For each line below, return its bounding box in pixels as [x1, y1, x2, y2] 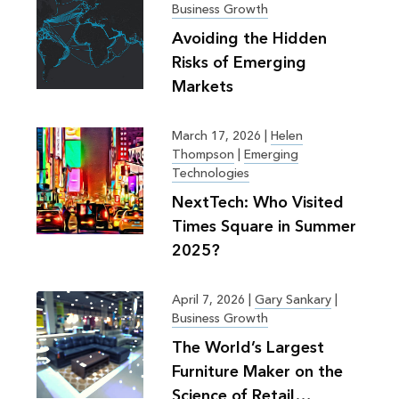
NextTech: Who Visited [171, 188, 344, 216]
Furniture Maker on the [171, 357, 343, 386]
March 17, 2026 [171, 125, 265, 147]
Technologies [171, 162, 249, 184]
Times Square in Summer [171, 212, 356, 240]
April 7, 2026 [171, 289, 248, 311]
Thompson [171, 143, 234, 166]
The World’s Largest [171, 333, 324, 362]
